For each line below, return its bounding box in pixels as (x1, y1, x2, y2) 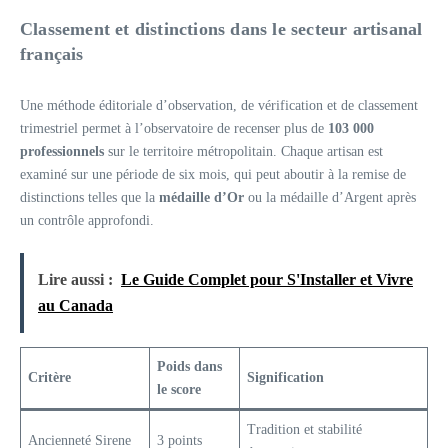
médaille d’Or (159, 190, 244, 205)
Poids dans (157, 359, 222, 374)
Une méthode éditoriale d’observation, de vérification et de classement (20, 98, 418, 113)
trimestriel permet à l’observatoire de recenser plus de (20, 121, 328, 136)
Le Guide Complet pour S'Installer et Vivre (121, 271, 413, 288)
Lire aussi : (38, 271, 113, 288)
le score (157, 382, 201, 397)
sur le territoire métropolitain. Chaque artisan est (104, 144, 383, 159)
